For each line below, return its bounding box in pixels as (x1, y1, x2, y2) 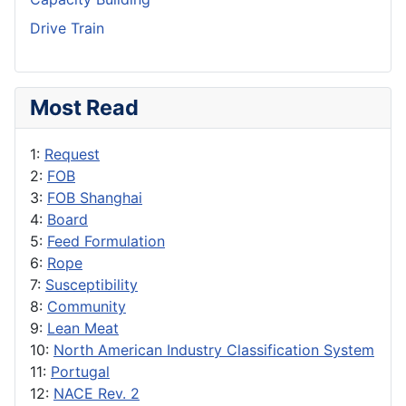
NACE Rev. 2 (53, 384, 140, 403)
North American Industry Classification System (53, 341, 374, 360)
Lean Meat (47, 319, 119, 338)
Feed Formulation (47, 232, 165, 251)
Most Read (30, 94, 139, 121)
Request (44, 145, 100, 164)
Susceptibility (45, 275, 138, 295)
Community (47, 297, 126, 316)
